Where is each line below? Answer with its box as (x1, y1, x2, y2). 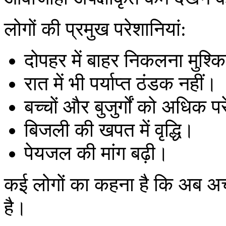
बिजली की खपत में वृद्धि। (24, 119, 194, 141)
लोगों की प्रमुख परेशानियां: (4, 18, 186, 40)
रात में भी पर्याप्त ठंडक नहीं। (24, 72, 217, 94)
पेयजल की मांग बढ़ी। (24, 142, 168, 164)
